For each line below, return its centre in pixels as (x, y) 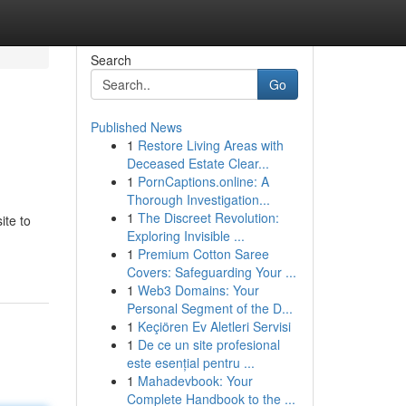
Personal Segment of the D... (209, 308)
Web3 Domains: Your (198, 290)
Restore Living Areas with (210, 145)
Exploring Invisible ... (185, 236)
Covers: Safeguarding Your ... (211, 272)
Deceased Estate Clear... (198, 163)
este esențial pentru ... (190, 362)
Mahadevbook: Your (195, 381)
